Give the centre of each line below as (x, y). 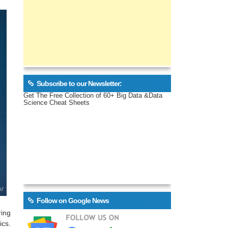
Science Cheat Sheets (56, 103)
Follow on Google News (73, 201)
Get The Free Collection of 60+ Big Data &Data (93, 95)
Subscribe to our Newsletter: (79, 84)
